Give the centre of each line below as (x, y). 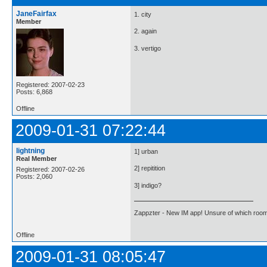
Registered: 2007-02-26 (50, 169)
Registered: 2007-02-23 (50, 84)
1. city (143, 14)
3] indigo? (148, 185)
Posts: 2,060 (34, 176)
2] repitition (150, 168)
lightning (30, 150)
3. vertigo (148, 48)
